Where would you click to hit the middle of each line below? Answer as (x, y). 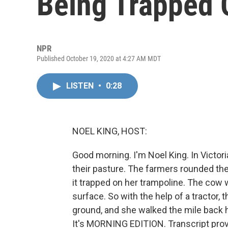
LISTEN (81, 86)
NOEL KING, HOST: (110, 131)
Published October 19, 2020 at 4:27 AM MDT (99, 59)
